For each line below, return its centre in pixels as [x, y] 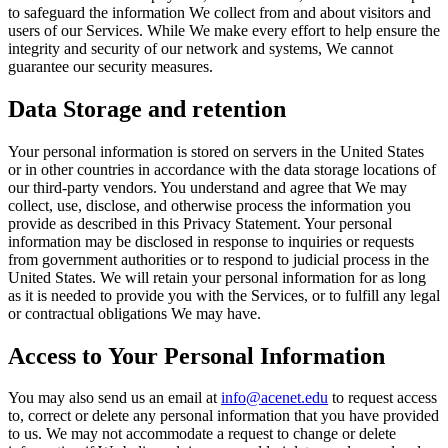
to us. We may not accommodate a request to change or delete [202, 434]
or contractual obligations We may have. [134, 313]
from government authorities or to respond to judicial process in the [218, 259]
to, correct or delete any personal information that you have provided [223, 416]
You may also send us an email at [114, 398]
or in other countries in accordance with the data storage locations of [222, 169]
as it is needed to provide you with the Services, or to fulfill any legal [224, 295]
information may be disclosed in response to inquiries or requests [211, 241]
